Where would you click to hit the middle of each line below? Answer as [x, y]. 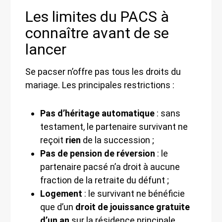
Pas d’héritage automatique [97, 113]
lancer [46, 49]
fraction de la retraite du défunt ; [105, 180]
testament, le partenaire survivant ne [114, 126]
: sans [167, 113]
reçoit [53, 140]
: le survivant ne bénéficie [134, 193]
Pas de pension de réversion [98, 153]
